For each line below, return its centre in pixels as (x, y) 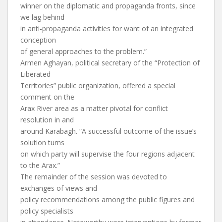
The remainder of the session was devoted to (94, 177)
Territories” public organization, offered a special (98, 85)
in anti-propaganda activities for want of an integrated (107, 28)
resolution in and (47, 120)
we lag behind (42, 17)
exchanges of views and (59, 188)
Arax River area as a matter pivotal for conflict (94, 108)
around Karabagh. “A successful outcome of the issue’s (109, 131)
